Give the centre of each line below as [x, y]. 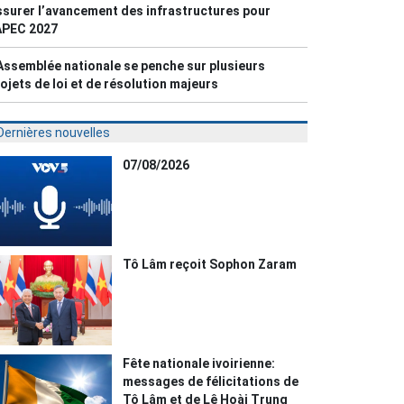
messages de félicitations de [211, 382]
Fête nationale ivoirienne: [199, 364]
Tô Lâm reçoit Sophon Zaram [210, 265]
